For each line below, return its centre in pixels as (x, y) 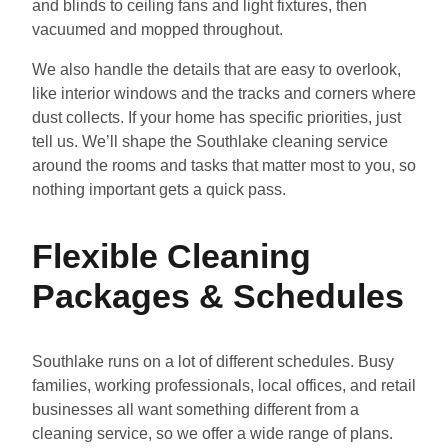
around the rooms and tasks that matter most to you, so (224, 165)
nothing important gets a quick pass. (159, 189)
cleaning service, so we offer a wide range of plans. (212, 433)
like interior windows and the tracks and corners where (224, 93)
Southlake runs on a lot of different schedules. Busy (213, 361)
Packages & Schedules (218, 295)
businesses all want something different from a (195, 409)
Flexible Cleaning (171, 255)
